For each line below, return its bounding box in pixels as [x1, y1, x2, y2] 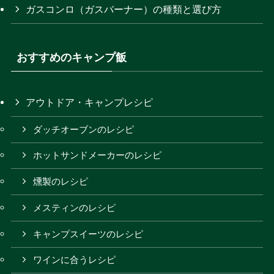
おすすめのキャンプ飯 [16, 51, 127, 64]
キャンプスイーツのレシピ [33, 229, 144, 239]
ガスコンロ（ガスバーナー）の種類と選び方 [26, 3, 222, 15]
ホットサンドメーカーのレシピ [33, 150, 162, 161]
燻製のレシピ [33, 177, 89, 187]
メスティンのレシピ [33, 202, 116, 213]
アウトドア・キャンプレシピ [26, 96, 154, 108]
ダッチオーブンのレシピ [33, 124, 135, 135]
